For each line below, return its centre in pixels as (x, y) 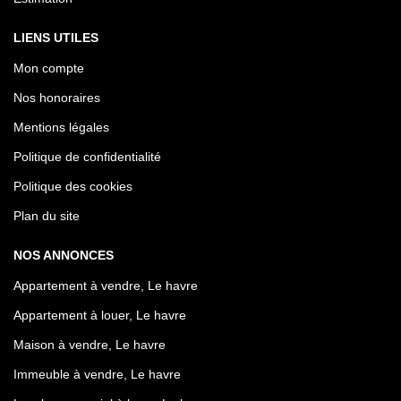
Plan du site (47, 215)
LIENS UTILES (56, 37)
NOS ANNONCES (64, 255)
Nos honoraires (57, 97)
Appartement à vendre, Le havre (106, 285)
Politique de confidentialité (87, 156)
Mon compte (49, 68)
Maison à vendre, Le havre (90, 344)
